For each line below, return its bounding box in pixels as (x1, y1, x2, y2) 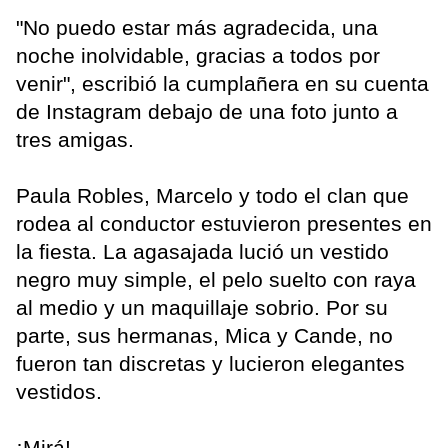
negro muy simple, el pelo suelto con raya (16, 268, 416, 292)
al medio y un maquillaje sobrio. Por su (16, 296, 388, 320)
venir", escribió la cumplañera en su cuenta (16, 72, 429, 96)
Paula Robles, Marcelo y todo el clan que (16, 184, 409, 208)
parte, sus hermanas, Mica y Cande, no (16, 324, 393, 348)
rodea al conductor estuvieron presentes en (16, 212, 432, 236)
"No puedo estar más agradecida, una (16, 16, 378, 40)
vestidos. (16, 380, 102, 404)
